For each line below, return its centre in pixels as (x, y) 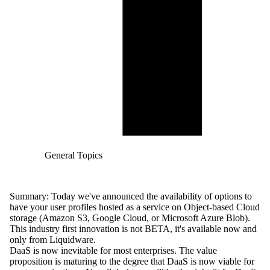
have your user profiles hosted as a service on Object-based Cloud (135, 207)
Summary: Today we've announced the (85, 196)
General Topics (73, 155)
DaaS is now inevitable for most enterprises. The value (113, 251)
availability (181, 196)
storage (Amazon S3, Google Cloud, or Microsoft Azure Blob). (130, 218)
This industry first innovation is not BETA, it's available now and (133, 229)
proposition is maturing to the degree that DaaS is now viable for (132, 262)
